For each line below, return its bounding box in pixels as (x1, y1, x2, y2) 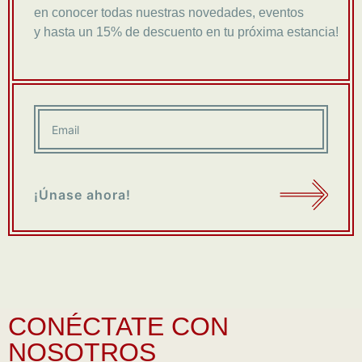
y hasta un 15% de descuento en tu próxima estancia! (34, 24, 339, 39)
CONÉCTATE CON (8, 311, 229, 341)
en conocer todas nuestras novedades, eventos (34, 5, 304, 19)
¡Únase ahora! (34, 186, 131, 203)
